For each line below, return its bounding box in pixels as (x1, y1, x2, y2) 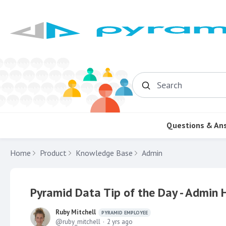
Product (40, 147, 67, 158)
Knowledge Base (76, 147, 133, 158)
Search (157, 84, 178, 93)
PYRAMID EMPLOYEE (101, 209, 148, 216)
